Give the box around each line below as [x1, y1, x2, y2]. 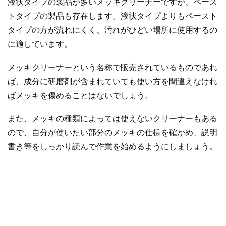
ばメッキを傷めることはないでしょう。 [8, 91, 153, 100]
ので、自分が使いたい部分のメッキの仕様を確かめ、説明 [8, 128, 217, 137]
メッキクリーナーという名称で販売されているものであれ [8, 63, 217, 72]
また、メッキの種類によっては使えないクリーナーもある [8, 114, 217, 123]
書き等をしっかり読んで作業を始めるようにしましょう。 [8, 142, 217, 151]
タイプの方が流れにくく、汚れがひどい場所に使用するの [8, 25, 217, 34]
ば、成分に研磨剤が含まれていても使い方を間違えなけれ [8, 77, 217, 86]
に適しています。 [8, 39, 72, 48]
